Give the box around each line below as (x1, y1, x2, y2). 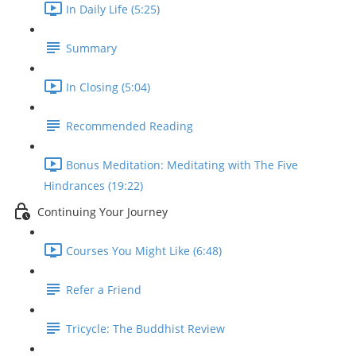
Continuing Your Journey (37, 204, 168, 220)
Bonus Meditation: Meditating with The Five (66, 157, 298, 173)
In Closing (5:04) (66, 79, 150, 95)
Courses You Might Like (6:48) (66, 243, 222, 259)
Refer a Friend (66, 282, 141, 298)
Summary (66, 41, 117, 56)
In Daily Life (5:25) (66, 2, 160, 17)
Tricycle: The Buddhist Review (66, 321, 225, 337)
